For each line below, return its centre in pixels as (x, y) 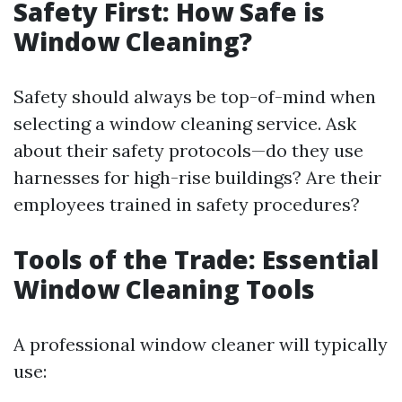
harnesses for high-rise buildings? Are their (197, 177)
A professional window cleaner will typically (201, 344)
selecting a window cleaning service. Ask (185, 123)
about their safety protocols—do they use (188, 150)
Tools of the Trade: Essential (196, 259)
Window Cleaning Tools (164, 289)
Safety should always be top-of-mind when (195, 96)
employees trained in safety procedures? (187, 204)
